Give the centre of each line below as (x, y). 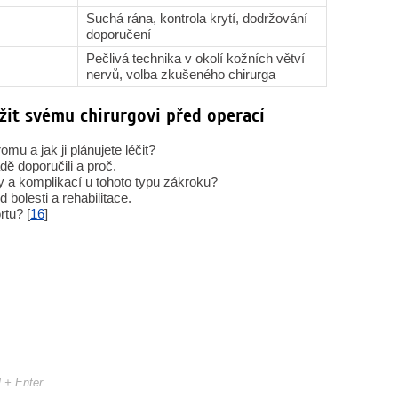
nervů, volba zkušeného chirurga (181, 74)
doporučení (119, 34)
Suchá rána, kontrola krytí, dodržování (197, 18)
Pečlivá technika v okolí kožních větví (195, 58)
